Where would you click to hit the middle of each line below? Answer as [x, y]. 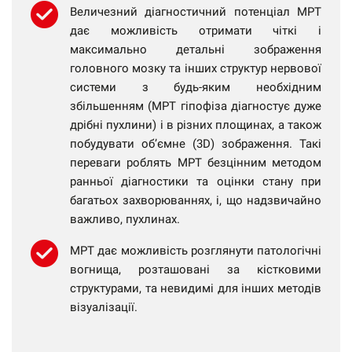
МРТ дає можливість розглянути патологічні [196, 251]
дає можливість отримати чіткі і [196, 31]
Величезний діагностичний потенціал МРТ [196, 12]
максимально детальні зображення [196, 49]
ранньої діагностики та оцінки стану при [196, 181]
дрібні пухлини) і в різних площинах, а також [196, 125]
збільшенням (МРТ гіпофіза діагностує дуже [196, 106]
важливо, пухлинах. [125, 219]
